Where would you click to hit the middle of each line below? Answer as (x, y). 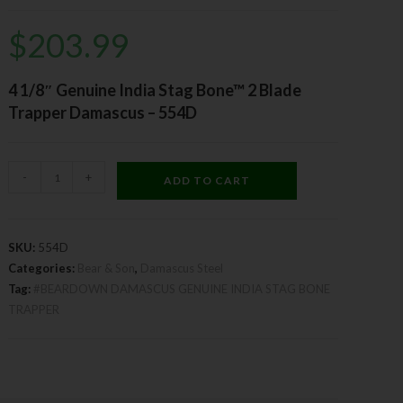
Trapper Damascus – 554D (103, 112)
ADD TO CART (207, 180)
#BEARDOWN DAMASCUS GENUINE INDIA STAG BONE (182, 289)
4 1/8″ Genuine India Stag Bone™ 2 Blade (155, 90)
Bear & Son (107, 268)
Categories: (43, 268)
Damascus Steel (182, 268)
